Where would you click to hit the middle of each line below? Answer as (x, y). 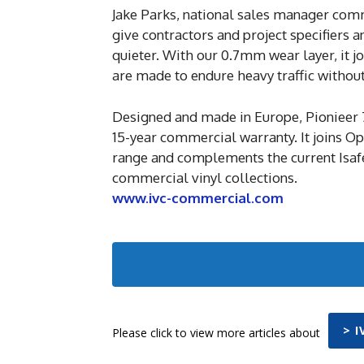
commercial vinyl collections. (205, 178)
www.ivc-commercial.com (198, 198)
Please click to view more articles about (216, 332)
